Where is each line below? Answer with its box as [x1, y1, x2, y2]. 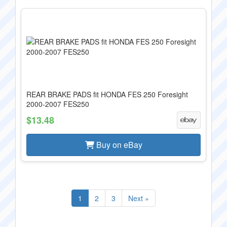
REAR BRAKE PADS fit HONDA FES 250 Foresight [26, 89, 188, 99]
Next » [128, 193, 149, 203]
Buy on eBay [94, 139, 142, 150]
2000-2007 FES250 [26, 99, 89, 109]
